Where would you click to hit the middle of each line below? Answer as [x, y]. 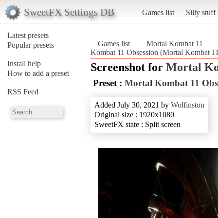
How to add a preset [38, 73]
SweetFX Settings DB [69, 12]
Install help [24, 63]
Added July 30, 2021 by [133, 105]
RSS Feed [23, 91]
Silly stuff [200, 12]
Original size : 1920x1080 [134, 114]
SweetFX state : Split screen [137, 124]
